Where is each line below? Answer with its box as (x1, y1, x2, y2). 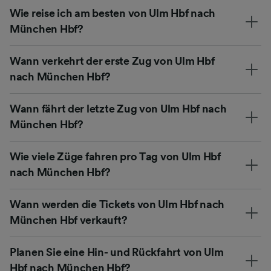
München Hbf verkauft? (10, 214, 128, 226)
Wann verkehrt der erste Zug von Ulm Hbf (10, 55, 215, 67)
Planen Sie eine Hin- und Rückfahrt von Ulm (10, 246, 224, 258)
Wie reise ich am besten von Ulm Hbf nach (10, 7, 216, 19)
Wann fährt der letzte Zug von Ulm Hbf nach (10, 103, 227, 114)
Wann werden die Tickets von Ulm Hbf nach (10, 198, 225, 210)
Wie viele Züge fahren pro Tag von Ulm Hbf (10, 151, 221, 162)
